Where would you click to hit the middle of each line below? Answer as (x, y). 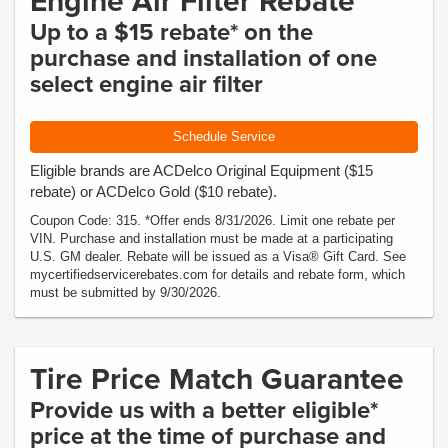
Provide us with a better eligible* (204, 409)
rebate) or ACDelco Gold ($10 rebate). (153, 191)
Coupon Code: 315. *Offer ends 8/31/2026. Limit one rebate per (212, 220)
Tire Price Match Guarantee (217, 378)
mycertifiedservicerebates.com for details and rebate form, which (217, 274)
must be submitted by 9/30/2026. (125, 292)
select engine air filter (146, 83)
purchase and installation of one (203, 57)
